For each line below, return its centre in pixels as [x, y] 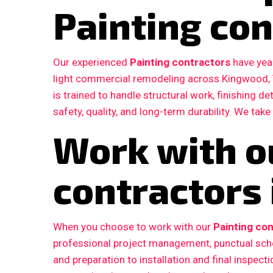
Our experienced [91, 62]
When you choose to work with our [133, 227]
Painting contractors [180, 62]
